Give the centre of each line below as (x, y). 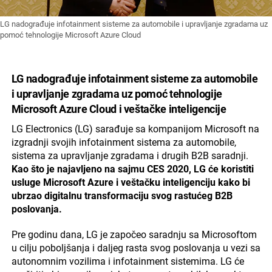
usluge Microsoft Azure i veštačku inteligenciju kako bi (131, 183)
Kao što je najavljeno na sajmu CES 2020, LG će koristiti (132, 169)
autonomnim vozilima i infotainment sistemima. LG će (127, 262)
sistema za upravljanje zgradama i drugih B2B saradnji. (130, 156)
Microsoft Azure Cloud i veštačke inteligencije (119, 109)
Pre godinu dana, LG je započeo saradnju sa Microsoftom (134, 235)
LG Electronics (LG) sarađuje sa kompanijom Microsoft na (135, 129)
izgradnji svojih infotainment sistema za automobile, (124, 143)
